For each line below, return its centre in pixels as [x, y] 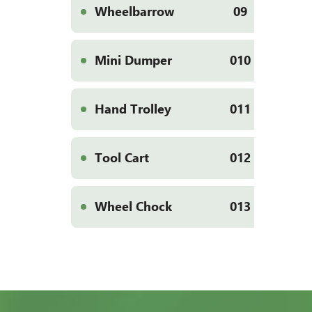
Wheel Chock [133, 206]
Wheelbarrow [134, 11]
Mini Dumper [133, 60]
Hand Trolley [133, 109]
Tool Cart [122, 158]
